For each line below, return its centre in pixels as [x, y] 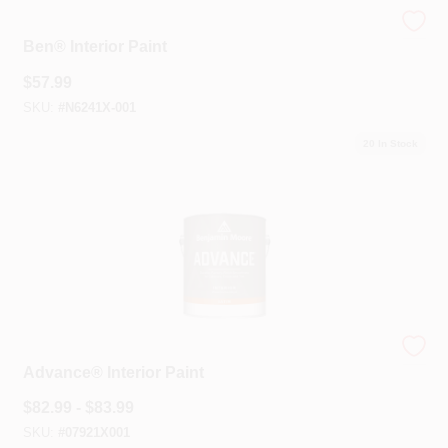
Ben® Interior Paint [94, 46]
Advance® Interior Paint [113, 372]
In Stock [396, 143]
